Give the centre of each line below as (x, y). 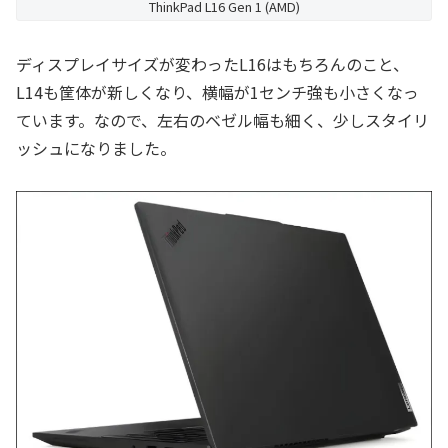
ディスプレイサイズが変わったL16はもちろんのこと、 (212, 63)
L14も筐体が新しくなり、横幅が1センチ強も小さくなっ (217, 91)
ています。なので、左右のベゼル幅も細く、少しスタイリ (222, 119)
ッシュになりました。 (96, 147)
